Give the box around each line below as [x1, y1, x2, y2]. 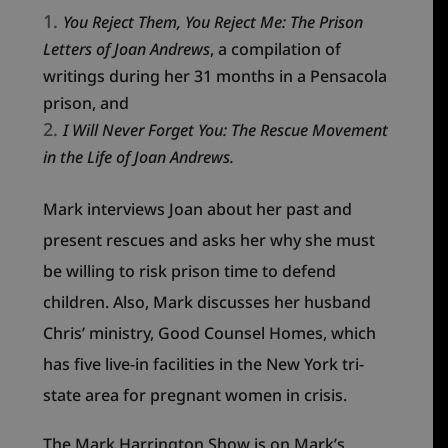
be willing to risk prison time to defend [43, 259, 337, 282]
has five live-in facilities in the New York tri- [43, 352, 365, 375]
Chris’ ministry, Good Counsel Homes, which [43, 321, 377, 344]
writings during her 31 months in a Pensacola [43, 64, 388, 87]
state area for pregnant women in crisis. [43, 383, 348, 406]
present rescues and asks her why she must [43, 228, 376, 251]
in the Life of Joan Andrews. [43, 145, 235, 168]
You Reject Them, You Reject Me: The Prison [63, 10, 364, 33]
